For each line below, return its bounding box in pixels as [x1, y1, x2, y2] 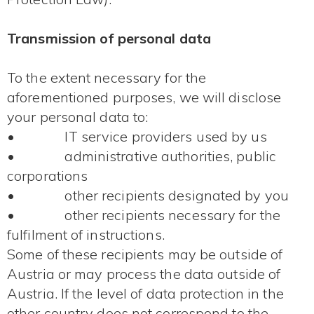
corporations [7, 167, 88, 185]
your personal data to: [7, 108, 149, 126]
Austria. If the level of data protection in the [7, 285, 284, 303]
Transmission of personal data [7, 29, 211, 48]
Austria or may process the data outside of [7, 265, 281, 283]
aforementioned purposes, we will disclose [7, 88, 282, 107]
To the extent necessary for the [7, 69, 207, 87]
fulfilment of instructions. [7, 226, 165, 244]
